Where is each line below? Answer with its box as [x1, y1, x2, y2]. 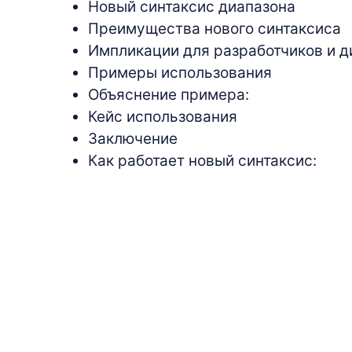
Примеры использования [88, 63, 272, 82]
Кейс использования [88, 107, 237, 126]
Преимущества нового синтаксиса [88, 19, 341, 38]
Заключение [88, 129, 178, 148]
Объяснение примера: [88, 85, 249, 104]
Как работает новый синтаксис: [88, 151, 317, 170]
